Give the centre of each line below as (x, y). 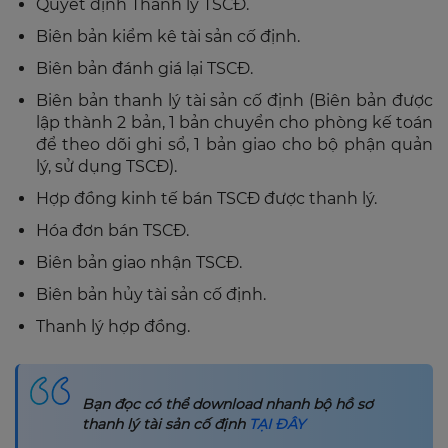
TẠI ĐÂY (277, 423)
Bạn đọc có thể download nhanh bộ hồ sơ (227, 403)
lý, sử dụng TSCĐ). (106, 166)
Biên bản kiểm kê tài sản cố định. (168, 36)
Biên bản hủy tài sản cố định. (151, 294)
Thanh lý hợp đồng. (113, 326)
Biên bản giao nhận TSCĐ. (139, 262)
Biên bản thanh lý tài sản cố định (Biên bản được (234, 100)
